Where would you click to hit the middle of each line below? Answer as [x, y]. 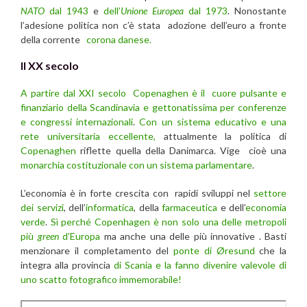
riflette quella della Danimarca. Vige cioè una [181, 150]
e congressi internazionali [77, 121]
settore [270, 193]
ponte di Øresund [214, 250]
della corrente [53, 39]
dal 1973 [208, 10]
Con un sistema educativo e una [213, 121]
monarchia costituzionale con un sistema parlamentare [136, 164]
